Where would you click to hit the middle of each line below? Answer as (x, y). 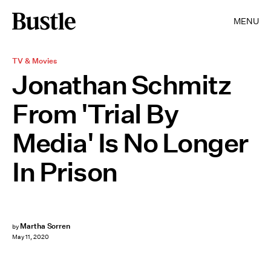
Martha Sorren (45, 226)
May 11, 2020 (31, 237)
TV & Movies (34, 61)
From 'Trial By (95, 114)
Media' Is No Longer (130, 143)
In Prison (65, 172)
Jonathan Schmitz (122, 85)
